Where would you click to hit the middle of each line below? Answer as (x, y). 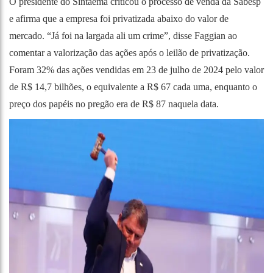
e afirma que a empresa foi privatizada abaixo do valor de (119, 18)
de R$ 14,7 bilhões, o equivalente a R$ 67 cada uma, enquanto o (133, 87)
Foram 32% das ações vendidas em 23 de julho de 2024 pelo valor (136, 69)
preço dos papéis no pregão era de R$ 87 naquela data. (114, 104)
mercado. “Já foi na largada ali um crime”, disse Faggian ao (123, 35)
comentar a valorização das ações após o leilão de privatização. (129, 52)
